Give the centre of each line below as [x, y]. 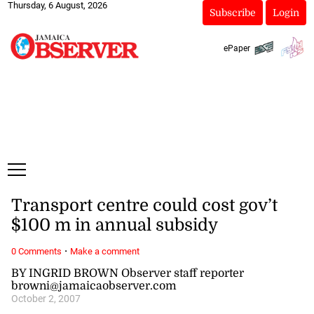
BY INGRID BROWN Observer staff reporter [127, 273]
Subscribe [232, 13]
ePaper [237, 48]
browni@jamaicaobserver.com [94, 286]
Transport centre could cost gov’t [144, 206]
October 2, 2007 [46, 299]
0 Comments [36, 251]
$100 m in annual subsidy [114, 225]
